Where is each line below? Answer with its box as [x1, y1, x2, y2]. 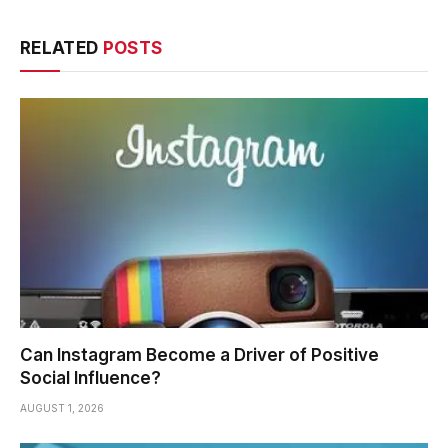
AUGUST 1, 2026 [20, 401, 104, 414]
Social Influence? [20, 367, 161, 388]
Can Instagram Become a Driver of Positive [20, 344, 379, 365]
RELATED [20, 38, 103, 59]
